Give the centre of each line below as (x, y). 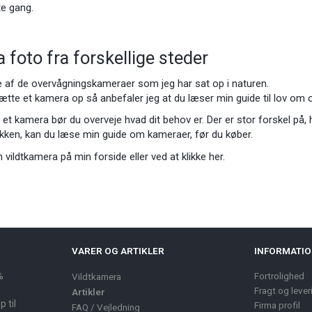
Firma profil (277, 305)
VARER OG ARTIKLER (118, 250)
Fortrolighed (279, 275)
